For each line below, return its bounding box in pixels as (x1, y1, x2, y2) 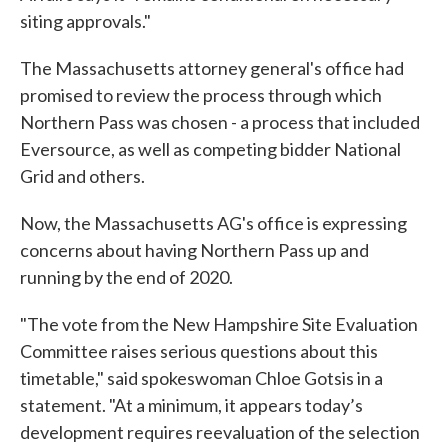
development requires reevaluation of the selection (20, 421, 420, 444)
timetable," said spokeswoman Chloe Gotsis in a (20, 367, 383, 390)
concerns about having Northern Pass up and (20, 239, 369, 262)
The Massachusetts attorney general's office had (20, 57, 404, 80)
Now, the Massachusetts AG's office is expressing (20, 212, 407, 235)
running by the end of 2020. (20, 266, 236, 289)
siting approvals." (20, 10, 154, 33)
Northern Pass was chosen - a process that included (20, 111, 420, 134)
